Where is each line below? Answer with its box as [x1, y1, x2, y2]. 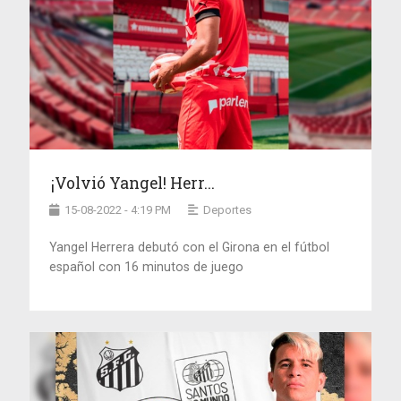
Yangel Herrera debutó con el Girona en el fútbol [49, 239, 330, 254]
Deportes [203, 202, 252, 217]
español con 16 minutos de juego [49, 259, 244, 274]
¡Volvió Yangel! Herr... [51, 172, 216, 193]
